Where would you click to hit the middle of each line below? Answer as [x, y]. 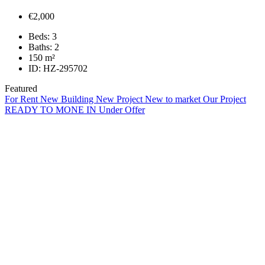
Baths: [40, 47]
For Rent [22, 99]
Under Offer [122, 110]
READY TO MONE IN [52, 110]
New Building [68, 99]
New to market [174, 99]
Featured [21, 89]
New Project [120, 99]
